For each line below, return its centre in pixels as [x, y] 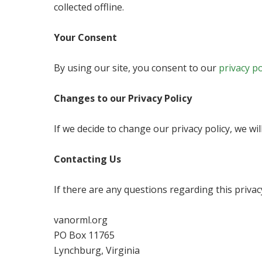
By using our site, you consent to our [137, 68]
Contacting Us [88, 159]
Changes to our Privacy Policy [123, 99]
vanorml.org [81, 220]
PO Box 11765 [85, 235]
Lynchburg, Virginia [97, 251]
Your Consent [86, 38]
